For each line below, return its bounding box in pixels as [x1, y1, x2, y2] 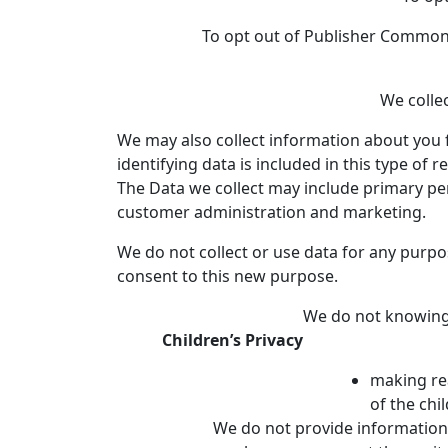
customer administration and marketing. [117, 201, 426, 223]
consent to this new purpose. [117, 265, 338, 287]
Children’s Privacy [161, 329, 303, 351]
